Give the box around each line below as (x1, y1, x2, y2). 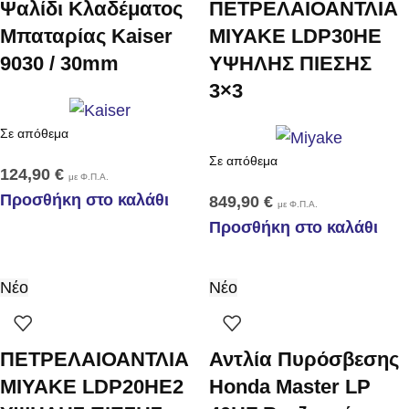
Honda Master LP (209, 374, 371, 398)
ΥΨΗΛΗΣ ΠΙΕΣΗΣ (209, 52, 372, 76)
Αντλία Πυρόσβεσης (209, 347, 399, 371)
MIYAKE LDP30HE (209, 25, 382, 48)
